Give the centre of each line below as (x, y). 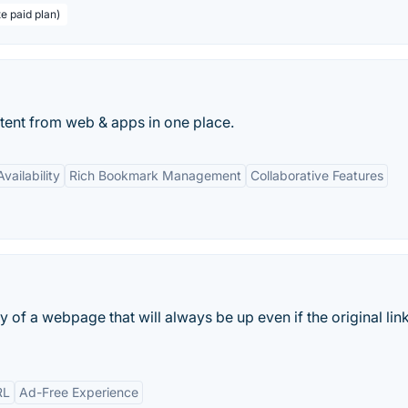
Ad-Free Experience (79, 392)
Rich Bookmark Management (155, 175)
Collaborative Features (317, 175)
